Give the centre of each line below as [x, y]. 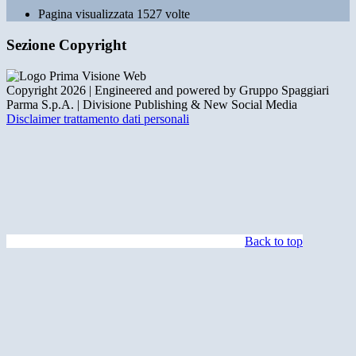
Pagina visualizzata [87, 14]
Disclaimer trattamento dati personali [98, 118]
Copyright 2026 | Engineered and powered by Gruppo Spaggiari [168, 90]
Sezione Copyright [66, 45]
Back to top [274, 241]
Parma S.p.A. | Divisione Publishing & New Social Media [152, 104]
